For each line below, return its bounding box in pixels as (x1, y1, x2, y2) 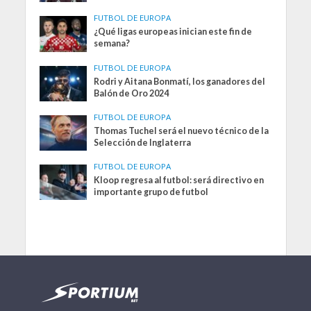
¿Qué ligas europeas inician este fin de (94, 26, 253, 37)
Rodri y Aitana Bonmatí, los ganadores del (94, 76, 266, 87)
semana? (94, 38, 131, 49)
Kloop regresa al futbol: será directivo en (94, 174, 264, 185)
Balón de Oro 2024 (94, 87, 169, 99)
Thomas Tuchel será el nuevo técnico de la (94, 125, 269, 136)
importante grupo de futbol (94, 186, 209, 197)
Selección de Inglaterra (94, 137, 192, 148)
